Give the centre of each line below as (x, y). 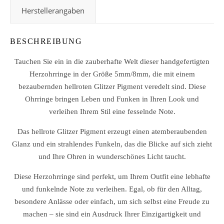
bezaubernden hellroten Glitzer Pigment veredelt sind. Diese (112, 86)
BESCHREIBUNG (46, 41)
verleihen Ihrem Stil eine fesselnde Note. (112, 111)
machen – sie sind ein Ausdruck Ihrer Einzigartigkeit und (112, 214)
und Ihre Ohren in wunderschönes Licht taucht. (112, 156)
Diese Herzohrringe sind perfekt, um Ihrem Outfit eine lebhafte (112, 176)
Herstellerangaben (53, 10)
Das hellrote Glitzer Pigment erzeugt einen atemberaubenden (112, 131)
